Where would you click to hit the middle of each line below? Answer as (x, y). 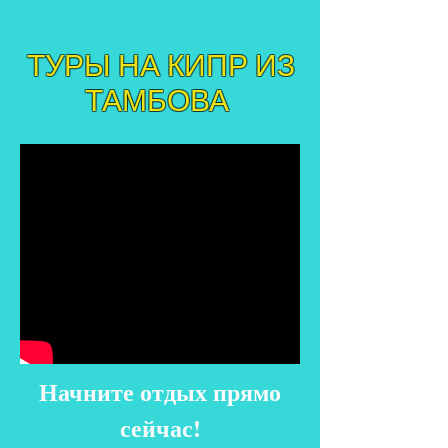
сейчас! (160, 427)
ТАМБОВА (157, 102)
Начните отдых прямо (160, 391)
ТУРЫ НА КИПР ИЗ (157, 67)
